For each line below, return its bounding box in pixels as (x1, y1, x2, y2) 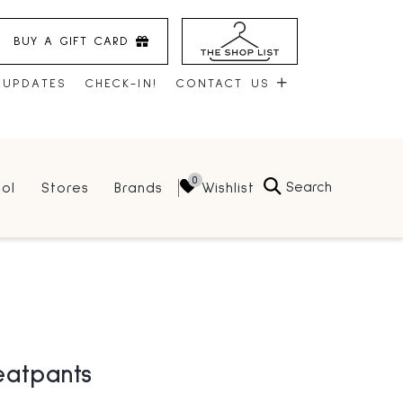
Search (286, 180, 332, 195)
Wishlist (201, 180, 255, 195)
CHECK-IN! (84, 77, 157, 91)
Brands (114, 181, 164, 196)
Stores (41, 181, 89, 196)
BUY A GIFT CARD (13, 34, 129, 48)
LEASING (179, 248, 239, 262)
